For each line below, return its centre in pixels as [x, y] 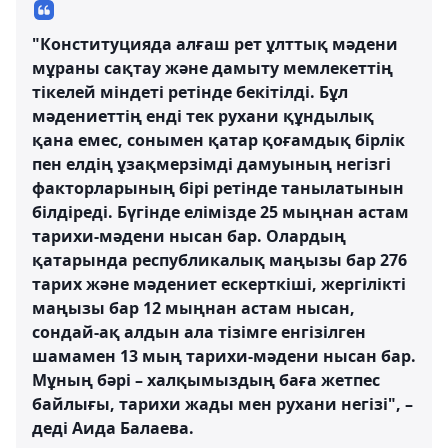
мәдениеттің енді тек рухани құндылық [203, 116]
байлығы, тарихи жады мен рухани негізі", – [222, 404]
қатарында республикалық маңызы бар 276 [219, 260]
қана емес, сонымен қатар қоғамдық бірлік [218, 140]
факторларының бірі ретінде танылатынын [218, 188]
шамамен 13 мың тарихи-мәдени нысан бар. [224, 356]
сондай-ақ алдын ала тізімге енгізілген [199, 332]
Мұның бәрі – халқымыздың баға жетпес [206, 380]
